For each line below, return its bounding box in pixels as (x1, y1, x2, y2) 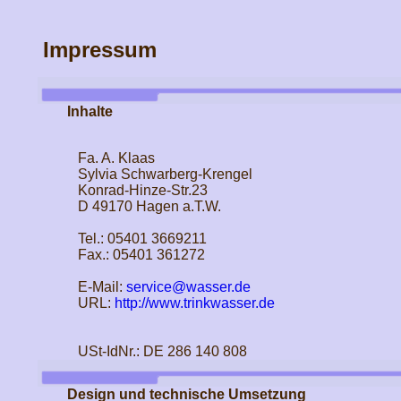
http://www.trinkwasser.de (114, 295, 275, 311)
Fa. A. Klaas (66, 150, 155, 166)
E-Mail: (66, 279, 126, 294)
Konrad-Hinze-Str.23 (66, 183, 208, 198)
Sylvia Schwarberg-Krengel (66, 166, 252, 182)
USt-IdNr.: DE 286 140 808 (66, 344, 247, 359)
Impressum (43, 38, 157, 62)
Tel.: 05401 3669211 (66, 231, 207, 246)
